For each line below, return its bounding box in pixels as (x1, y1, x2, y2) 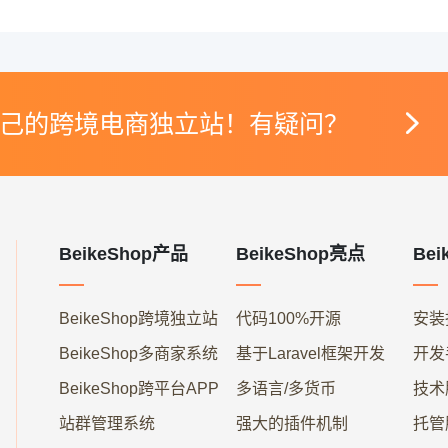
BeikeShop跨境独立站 (59, 310, 219, 328)
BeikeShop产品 (59, 243, 189, 264)
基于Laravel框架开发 (235, 345, 385, 363)
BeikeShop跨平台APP (59, 380, 220, 398)
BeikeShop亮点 (235, 243, 365, 264)
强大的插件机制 (235, 415, 348, 433)
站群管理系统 (59, 415, 156, 433)
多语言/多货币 (235, 380, 336, 398)
